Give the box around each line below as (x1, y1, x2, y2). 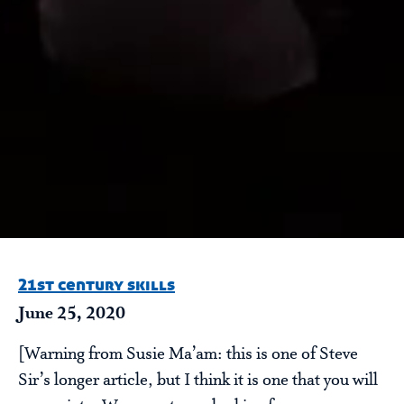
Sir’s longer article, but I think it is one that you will (18, 370, 378, 390)
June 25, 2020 (18, 303, 125, 324)
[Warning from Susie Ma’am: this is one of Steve (18, 344, 358, 364)
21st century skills (18, 273, 175, 296)
